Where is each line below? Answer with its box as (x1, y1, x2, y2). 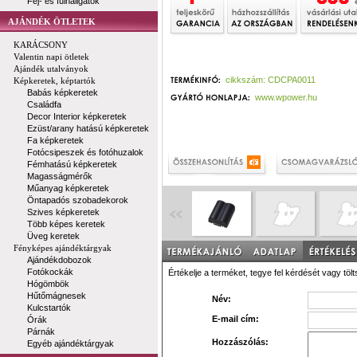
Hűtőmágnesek (27, 291, 86, 300)
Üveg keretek (27, 231, 80, 241)
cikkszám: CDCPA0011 (226, 75, 316, 84)
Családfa (27, 100, 61, 109)
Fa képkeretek (27, 135, 84, 145)
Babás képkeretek (27, 88, 98, 97)
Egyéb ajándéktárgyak (27, 339, 114, 348)
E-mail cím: (212, 314, 259, 324)
